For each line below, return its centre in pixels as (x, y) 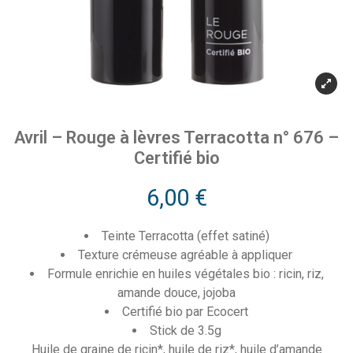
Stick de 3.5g (185, 331)
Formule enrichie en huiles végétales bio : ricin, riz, (185, 274)
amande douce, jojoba (176, 293)
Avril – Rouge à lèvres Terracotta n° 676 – (176, 137)
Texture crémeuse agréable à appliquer (185, 255)
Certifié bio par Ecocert (185, 312)
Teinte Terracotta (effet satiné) (185, 236)
